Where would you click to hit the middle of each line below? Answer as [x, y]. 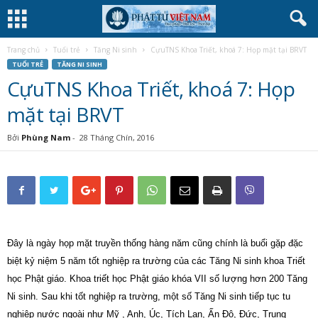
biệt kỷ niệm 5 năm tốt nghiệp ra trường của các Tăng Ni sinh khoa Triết [156, 261]
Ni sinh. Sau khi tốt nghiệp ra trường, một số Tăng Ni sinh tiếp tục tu [149, 296]
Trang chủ [23, 50]
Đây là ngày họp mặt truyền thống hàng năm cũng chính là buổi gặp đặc [155, 243]
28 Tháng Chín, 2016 [117, 137]
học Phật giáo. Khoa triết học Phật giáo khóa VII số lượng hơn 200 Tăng [157, 279]
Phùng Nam [46, 137]
